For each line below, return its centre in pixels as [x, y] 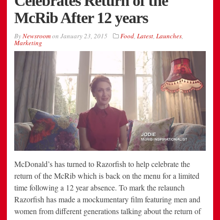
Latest [145, 36]
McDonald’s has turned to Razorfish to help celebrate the [102, 164]
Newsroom [37, 36]
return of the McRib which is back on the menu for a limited [107, 176]
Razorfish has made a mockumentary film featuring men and [107, 199]
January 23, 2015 [84, 36]
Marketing [28, 43]
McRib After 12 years [81, 18]
